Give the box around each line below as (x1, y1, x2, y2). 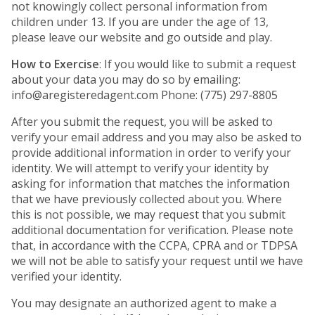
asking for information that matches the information (11, 176, 290, 191)
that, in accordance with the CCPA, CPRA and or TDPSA (11, 238, 297, 253)
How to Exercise (11, 56, 99, 72)
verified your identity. (11, 269, 122, 284)
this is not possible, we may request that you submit (11, 207, 285, 222)
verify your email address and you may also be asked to (11, 129, 302, 145)
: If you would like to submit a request (99, 56, 296, 72)
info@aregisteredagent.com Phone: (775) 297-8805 (11, 87, 278, 103)
